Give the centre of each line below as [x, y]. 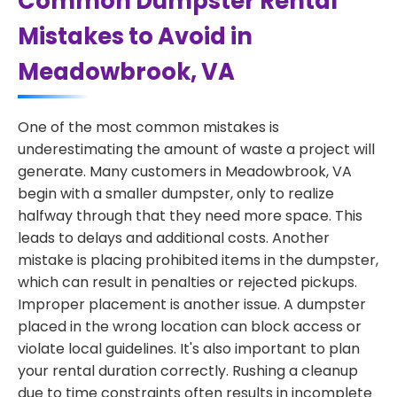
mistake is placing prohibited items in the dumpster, [198, 260]
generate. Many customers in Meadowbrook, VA [185, 171]
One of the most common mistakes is [148, 127]
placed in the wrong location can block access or [190, 327]
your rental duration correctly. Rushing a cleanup [188, 371]
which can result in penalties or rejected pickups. [187, 282]
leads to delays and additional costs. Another [174, 238]
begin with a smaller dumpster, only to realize [176, 194]
